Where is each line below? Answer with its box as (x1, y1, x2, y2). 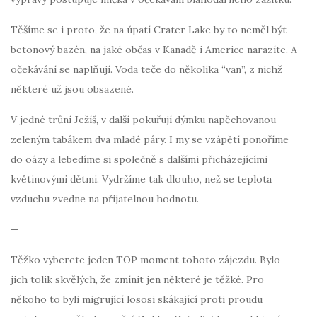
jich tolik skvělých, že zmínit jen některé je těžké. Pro (11, 272, 264, 286)
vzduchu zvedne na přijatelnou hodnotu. (11, 192, 199, 205)
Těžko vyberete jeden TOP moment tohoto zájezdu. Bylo (11, 253, 280, 266)
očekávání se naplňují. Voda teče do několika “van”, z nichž (11, 62, 282, 76)
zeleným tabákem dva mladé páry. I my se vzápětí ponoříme (11, 132, 289, 146)
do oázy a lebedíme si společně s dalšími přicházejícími (11, 152, 267, 166)
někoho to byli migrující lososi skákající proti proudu (11, 292, 263, 306)
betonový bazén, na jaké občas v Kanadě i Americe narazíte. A (11, 42, 297, 56)
